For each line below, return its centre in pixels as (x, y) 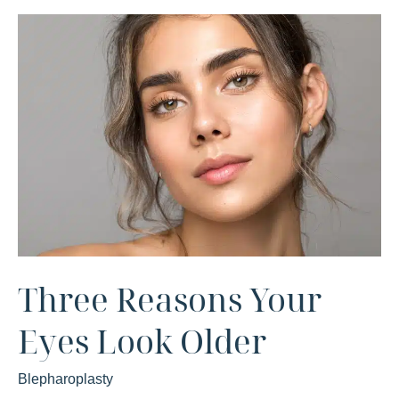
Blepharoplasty (65, 379)
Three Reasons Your (170, 299)
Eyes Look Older (142, 341)
